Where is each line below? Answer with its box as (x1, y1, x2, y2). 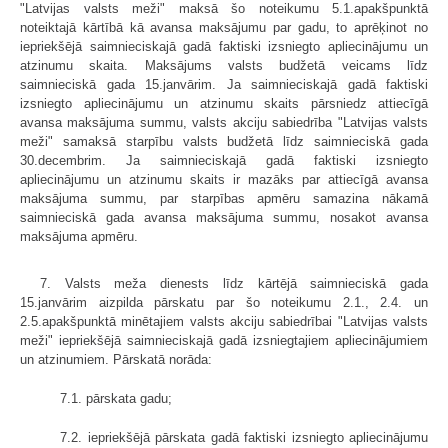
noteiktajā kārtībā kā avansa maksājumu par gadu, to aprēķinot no (20, 19, 428, 35)
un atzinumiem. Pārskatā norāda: (20, 351, 212, 367)
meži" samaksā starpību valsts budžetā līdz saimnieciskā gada (20, 133, 428, 149)
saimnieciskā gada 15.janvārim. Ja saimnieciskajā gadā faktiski (20, 76, 428, 92)
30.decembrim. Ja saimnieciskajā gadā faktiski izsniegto (20, 152, 428, 168)
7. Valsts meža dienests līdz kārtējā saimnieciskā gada (40, 275, 428, 291)
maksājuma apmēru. (20, 228, 138, 244)
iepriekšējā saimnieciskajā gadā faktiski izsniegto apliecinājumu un (20, 38, 428, 54)
